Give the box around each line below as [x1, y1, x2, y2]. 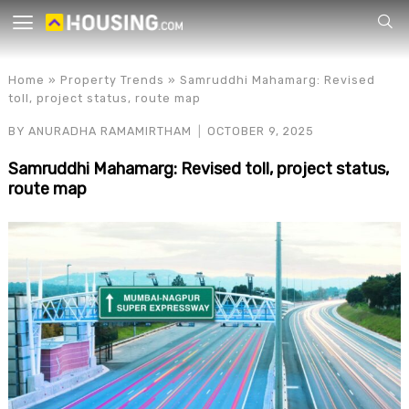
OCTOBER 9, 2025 [207, 124, 315, 138]
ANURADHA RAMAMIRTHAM [27, 124, 192, 138]
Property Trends [59, 73, 164, 87]
